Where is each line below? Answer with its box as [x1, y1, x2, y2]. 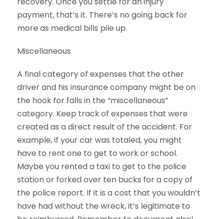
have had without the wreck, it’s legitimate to [17, 200, 190, 212]
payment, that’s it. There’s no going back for [17, 9, 187, 21]
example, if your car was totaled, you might [17, 134, 182, 146]
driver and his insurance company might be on [17, 82, 196, 93]
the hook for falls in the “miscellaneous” [17, 95, 168, 106]
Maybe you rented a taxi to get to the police [17, 161, 186, 172]
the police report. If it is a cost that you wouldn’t [17, 187, 200, 198]
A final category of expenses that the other [17, 68, 184, 80]
